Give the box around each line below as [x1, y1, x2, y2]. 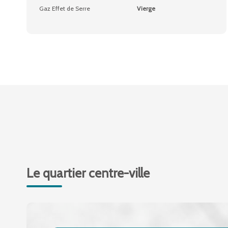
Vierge [136, 5, 155, 12]
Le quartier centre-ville [26, 165, 150, 181]
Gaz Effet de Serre [39, 5, 90, 12]
